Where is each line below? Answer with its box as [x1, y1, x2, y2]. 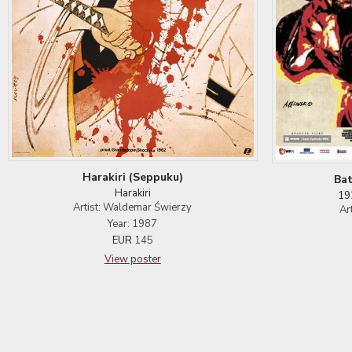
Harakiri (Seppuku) [82, 170, 183, 185]
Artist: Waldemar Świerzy [73, 200, 192, 215]
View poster [104, 252, 161, 267]
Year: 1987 [108, 217, 158, 232]
